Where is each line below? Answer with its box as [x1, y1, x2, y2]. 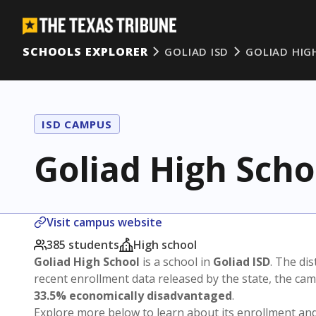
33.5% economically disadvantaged [34, 288, 232, 303]
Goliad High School [34, 254, 140, 269]
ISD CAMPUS [42, 117, 112, 131]
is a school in [140, 254, 213, 269]
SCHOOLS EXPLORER [23, 44, 148, 59]
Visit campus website [47, 214, 162, 230]
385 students [47, 237, 119, 253]
